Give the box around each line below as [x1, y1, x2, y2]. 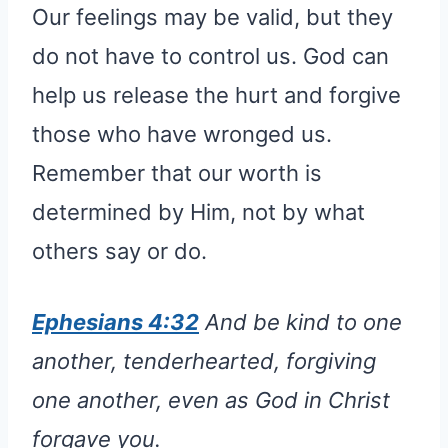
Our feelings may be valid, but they [32, 3, 393, 30]
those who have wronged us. [32, 120, 332, 147]
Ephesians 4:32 [32, 308, 199, 335]
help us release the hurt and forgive [32, 81, 401, 108]
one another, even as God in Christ [32, 386, 390, 413]
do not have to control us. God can [32, 42, 389, 69]
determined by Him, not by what [32, 198, 365, 225]
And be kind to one [199, 308, 402, 335]
